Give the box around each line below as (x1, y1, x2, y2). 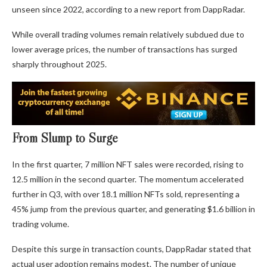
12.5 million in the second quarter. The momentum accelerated (12, 174, 244, 185)
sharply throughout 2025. (12, 59, 107, 70)
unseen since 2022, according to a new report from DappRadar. (12, 4, 245, 15)
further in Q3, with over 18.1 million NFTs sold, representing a (12, 189, 240, 200)
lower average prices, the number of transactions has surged (12, 44, 237, 55)
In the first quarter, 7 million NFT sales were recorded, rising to (12, 159, 244, 170)
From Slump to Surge (12, 130, 117, 147)
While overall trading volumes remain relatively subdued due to (12, 29, 244, 40)
